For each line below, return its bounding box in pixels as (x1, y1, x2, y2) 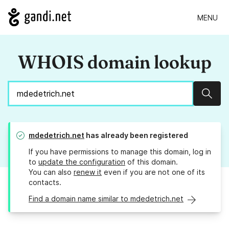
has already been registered (84, 131, 188, 140)
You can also (29, 168, 74, 177)
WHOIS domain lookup (17, 51, 212, 74)
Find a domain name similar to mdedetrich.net (29, 194, 184, 203)
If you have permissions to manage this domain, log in (29, 147, 211, 156)
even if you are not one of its (102, 168, 205, 177)
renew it (74, 168, 102, 177)
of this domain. (125, 157, 178, 167)
